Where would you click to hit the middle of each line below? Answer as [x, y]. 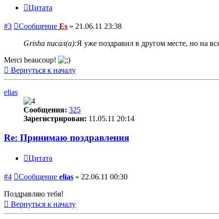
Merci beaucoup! [31, 60]
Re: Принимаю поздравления [66, 137]
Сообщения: [45, 110]
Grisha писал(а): [50, 44]
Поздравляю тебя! [34, 194]
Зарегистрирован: [55, 119]
